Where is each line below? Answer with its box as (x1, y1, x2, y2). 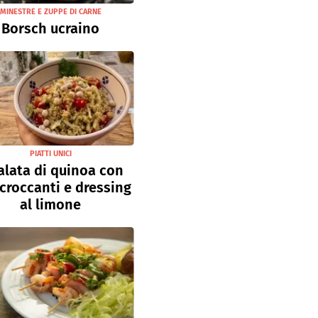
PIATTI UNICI (29, 148, 72, 158)
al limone (20, 195, 81, 213)
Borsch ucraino (1, 20, 99, 38)
